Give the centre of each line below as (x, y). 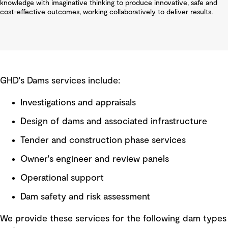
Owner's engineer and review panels (95, 160)
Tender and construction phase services (103, 141)
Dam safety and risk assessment (85, 197)
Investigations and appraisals (78, 103)
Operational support (62, 178)
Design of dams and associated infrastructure (114, 122)
